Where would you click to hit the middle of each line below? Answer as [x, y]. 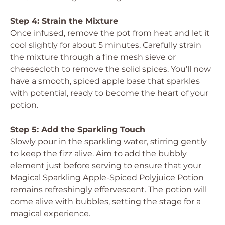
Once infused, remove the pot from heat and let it [110, 33]
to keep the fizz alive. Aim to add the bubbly [98, 153]
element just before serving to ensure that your [106, 165]
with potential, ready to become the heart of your [109, 93]
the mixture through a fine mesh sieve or [93, 57]
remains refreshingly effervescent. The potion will [108, 190]
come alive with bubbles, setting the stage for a [105, 202]
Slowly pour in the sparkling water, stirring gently [108, 141]
